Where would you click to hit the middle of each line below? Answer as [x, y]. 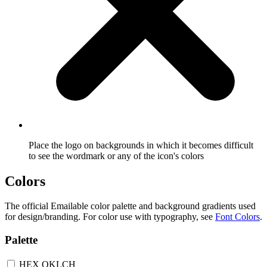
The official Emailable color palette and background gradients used [130, 206]
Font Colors [237, 217]
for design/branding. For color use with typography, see [110, 217]
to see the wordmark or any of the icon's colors [116, 156]
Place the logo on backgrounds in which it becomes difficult [141, 145]
